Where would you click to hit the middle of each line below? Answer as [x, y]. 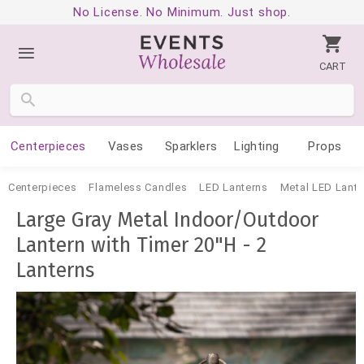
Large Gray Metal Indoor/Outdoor [167, 220]
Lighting [257, 146]
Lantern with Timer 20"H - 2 [141, 245]
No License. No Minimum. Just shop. [182, 12]
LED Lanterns [234, 187]
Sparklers [191, 146]
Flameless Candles [138, 187]
